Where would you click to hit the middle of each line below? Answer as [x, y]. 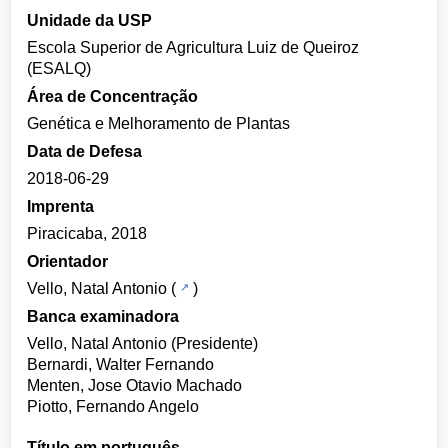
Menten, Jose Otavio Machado [135, 385]
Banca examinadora [103, 316]
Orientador [68, 261]
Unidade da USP [90, 20]
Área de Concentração [113, 96]
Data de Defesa [85, 151]
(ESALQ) [59, 68]
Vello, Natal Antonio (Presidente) [143, 343]
